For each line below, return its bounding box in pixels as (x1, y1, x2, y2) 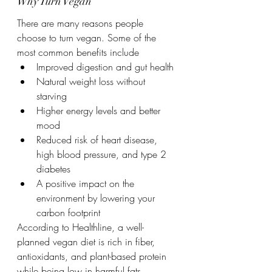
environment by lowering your (36, 191, 158, 205)
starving (36, 89, 67, 103)
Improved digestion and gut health (36, 60, 174, 73)
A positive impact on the (36, 177, 137, 190)
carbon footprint (36, 206, 100, 219)
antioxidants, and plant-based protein (17, 250, 169, 263)
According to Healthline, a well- (17, 220, 144, 234)
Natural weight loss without (36, 75, 148, 88)
